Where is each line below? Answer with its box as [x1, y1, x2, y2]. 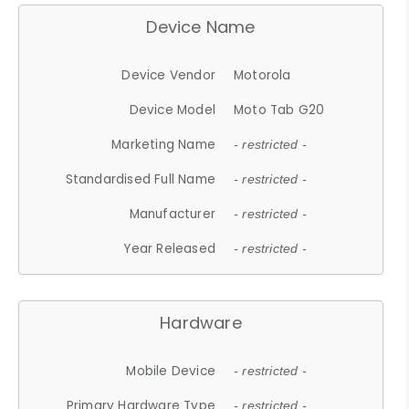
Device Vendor [121, 66, 216, 84]
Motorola [234, 66, 291, 84]
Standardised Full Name [65, 170, 216, 188]
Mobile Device [126, 362, 216, 380]
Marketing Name [111, 135, 216, 153]
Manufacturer [129, 204, 216, 223]
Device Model [129, 100, 216, 119]
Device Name [146, 15, 256, 38]
